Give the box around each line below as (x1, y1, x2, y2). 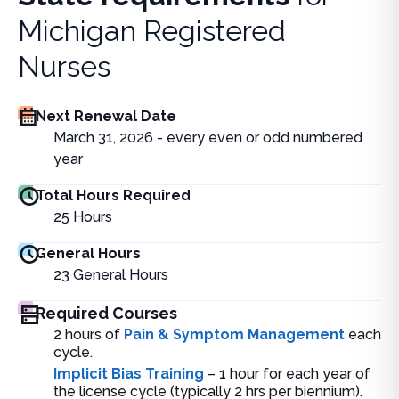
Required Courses (36, 304, 177, 322)
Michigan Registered (18, 14, 286, 47)
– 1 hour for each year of (208, 365, 370, 382)
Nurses (18, 50, 110, 83)
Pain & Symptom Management (124, 326, 345, 343)
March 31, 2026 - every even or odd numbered (53, 129, 362, 146)
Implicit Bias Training (53, 365, 204, 382)
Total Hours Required (36, 187, 191, 204)
